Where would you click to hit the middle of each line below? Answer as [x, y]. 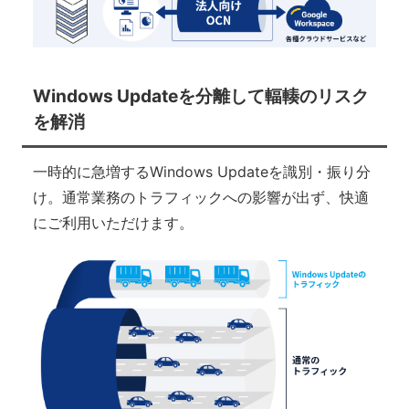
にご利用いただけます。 [113, 222]
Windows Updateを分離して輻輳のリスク [200, 96]
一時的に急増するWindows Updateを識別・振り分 [201, 171]
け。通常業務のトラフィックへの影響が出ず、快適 [200, 197]
